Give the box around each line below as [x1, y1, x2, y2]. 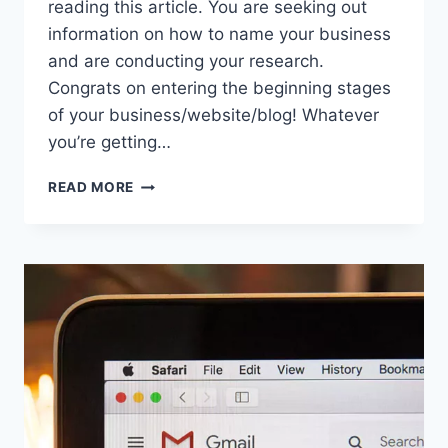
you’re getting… [48, 132, 171, 153]
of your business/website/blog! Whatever [48, 105, 379, 126]
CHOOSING [133, 174, 214, 191]
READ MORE [48, 179, 135, 196]
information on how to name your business [48, 24, 391, 45]
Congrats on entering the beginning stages [48, 78, 391, 99]
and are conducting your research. [48, 51, 324, 72]
